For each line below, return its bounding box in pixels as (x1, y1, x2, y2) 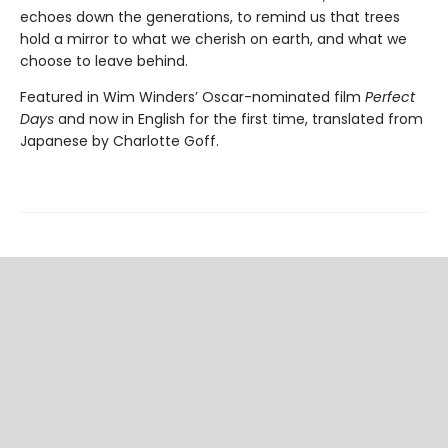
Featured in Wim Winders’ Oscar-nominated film (20, 86, 365, 107)
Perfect (365, 86, 415, 107)
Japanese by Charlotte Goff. (20, 130, 219, 151)
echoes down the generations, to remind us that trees (20, 6, 400, 27)
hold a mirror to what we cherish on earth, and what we (20, 28, 407, 49)
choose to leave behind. (20, 50, 188, 71)
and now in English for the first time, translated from (58, 108, 423, 129)
